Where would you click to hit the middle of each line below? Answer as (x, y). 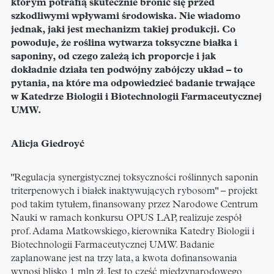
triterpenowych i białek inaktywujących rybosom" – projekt (134, 192)
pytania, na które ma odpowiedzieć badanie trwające (133, 84)
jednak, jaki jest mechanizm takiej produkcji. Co (123, 30)
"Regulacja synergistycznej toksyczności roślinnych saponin (135, 178)
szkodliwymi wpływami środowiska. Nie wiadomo (126, 17)
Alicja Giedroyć (48, 145)
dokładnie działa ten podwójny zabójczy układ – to (127, 71)
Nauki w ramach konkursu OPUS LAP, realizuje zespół (126, 219)
